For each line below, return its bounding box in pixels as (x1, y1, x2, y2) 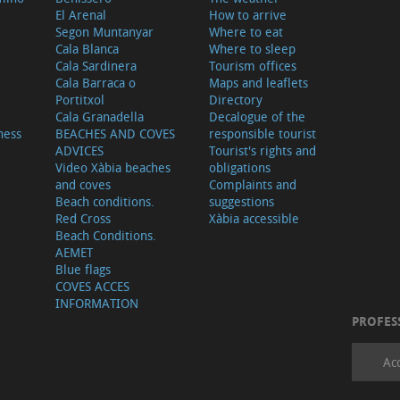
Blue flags (54, 260, 111, 278)
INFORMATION (54, 294, 138, 312)
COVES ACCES (54, 277, 129, 295)
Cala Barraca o (54, 73, 136, 91)
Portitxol (54, 90, 104, 108)
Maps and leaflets (208, 73, 308, 91)
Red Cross (54, 209, 111, 227)
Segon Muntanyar (54, 22, 154, 40)
